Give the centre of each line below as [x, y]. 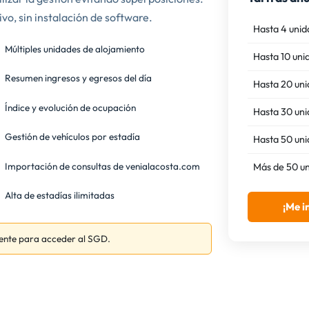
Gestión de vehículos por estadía [73, 137]
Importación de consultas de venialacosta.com [103, 166]
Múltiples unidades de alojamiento [75, 49]
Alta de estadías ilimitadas [60, 195]
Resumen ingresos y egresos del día [79, 78]
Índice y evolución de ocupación [71, 107]
